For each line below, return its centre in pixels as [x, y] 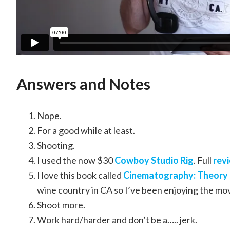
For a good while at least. [86, 131]
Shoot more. [61, 205]
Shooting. [56, 146]
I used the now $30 [76, 160]
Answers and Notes [83, 84]
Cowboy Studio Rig [154, 160]
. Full [203, 160]
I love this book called [80, 175]
